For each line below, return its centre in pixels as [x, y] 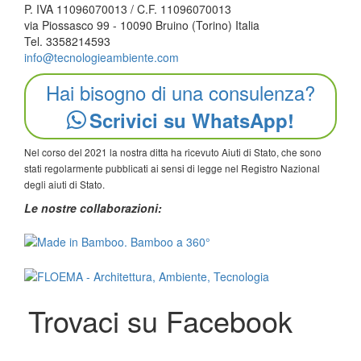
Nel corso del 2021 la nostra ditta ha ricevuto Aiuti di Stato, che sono [173, 152]
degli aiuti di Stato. [64, 184]
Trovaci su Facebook [160, 320]
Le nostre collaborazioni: [93, 208]
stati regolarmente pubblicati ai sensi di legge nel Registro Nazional [172, 168]
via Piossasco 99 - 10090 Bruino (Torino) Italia [142, 25]
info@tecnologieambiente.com [102, 57]
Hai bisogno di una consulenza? [180, 92]
